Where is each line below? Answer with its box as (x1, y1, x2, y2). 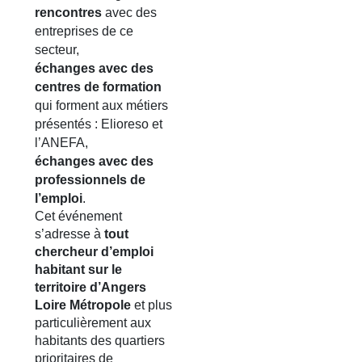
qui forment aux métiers (35, 99, 168, 112)
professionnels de (35, 173, 145, 187)
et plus (131, 298, 172, 312)
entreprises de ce (35, 24, 133, 38)
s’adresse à (35, 227, 104, 241)
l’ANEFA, (35, 136, 88, 149)
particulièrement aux (35, 316, 151, 330)
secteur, (35, 43, 79, 57)
